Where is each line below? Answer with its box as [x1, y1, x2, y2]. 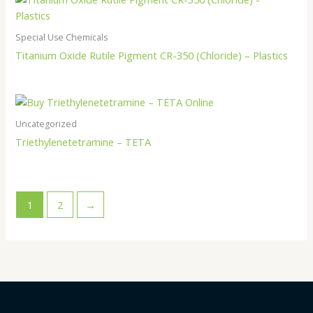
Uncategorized [15, 117, 78, 130]
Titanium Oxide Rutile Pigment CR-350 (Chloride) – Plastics [15, 48, 289, 63]
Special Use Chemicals [15, 31, 108, 44]
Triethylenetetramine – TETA [15, 134, 152, 149]
